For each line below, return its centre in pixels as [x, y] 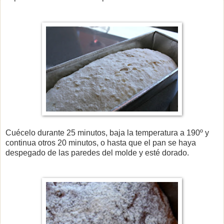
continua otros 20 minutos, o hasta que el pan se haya [101, 143]
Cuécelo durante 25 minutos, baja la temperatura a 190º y [107, 133]
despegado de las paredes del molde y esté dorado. [97, 153]
